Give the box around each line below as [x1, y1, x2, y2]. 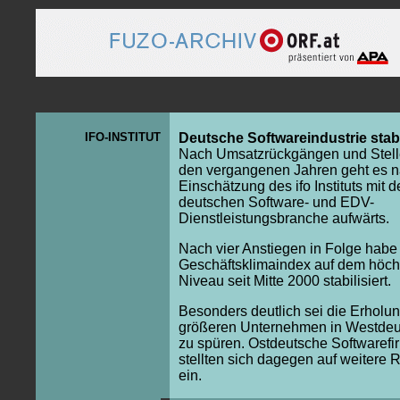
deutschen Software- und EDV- [179, 195, 374, 210]
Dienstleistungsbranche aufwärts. [179, 211, 389, 226]
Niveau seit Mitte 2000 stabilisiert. [179, 273, 391, 288]
